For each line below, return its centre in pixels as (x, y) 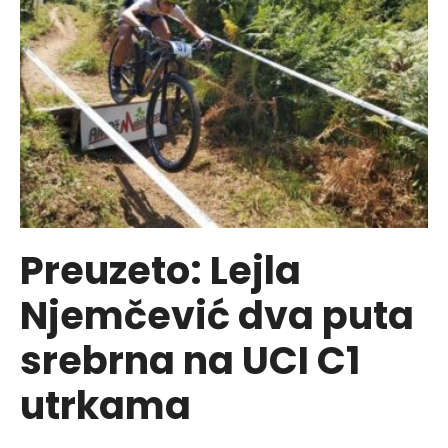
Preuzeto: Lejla (160, 270)
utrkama (105, 405)
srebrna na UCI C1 (190, 360)
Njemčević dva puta (217, 315)
